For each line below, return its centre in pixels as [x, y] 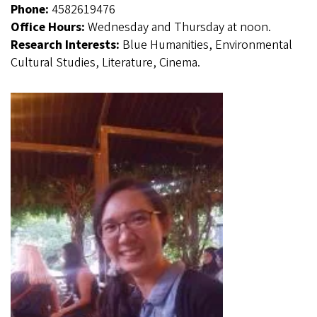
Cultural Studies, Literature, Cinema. [105, 63]
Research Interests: [67, 45]
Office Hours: [49, 28]
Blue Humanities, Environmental [207, 45]
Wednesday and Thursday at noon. [179, 28]
